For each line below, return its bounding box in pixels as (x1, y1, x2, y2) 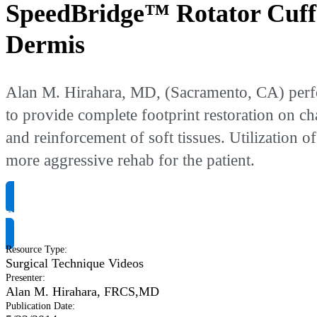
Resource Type (6, 244, 64, 255)
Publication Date (6, 301, 72, 312)
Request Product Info (6, 208, 115, 223)
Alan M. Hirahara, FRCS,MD (6, 284, 159, 299)
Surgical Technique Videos (6, 256, 144, 271)
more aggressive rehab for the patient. (6, 151, 255, 169)
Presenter (6, 272, 42, 284)
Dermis (6, 30, 85, 59)
